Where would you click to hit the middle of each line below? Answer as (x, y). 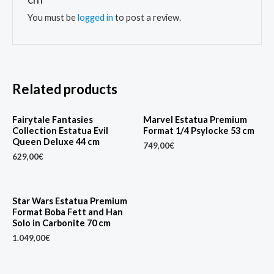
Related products (65, 89)
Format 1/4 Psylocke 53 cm (199, 130)
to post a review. (147, 18)
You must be (53, 18)
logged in (96, 18)
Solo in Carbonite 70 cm (61, 223)
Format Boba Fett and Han (68, 212)
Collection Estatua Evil (60, 130)
